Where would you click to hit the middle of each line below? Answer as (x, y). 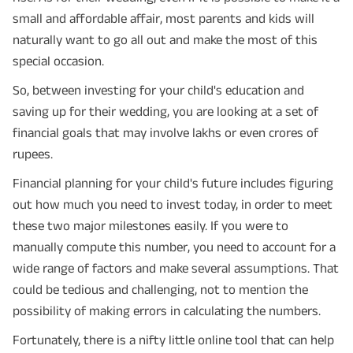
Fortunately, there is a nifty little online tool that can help (173, 339)
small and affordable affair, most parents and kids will (163, 18)
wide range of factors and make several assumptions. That (176, 268)
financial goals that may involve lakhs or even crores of (165, 132)
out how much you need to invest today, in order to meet (173, 204)
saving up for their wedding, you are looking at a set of (165, 111)
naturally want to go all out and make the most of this (165, 39)
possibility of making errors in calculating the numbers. (167, 310)
